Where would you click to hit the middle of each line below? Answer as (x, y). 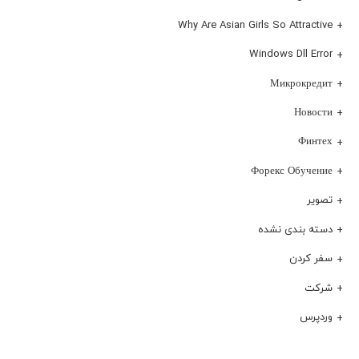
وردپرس (316, 317)
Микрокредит (301, 83)
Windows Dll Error (291, 54)
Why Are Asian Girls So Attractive (255, 24)
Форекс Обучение (292, 170)
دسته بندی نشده (295, 229)
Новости (313, 112)
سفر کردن (311, 258)
